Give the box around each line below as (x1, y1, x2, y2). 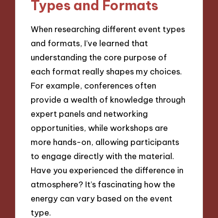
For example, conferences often (31, 80, 157, 91)
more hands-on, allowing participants (31, 137, 180, 147)
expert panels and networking (31, 109, 148, 119)
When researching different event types (31, 24, 185, 35)
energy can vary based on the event (31, 193, 173, 204)
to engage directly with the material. (31, 151, 175, 162)
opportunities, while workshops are (31, 123, 168, 133)
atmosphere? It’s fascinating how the (31, 179, 176, 190)
